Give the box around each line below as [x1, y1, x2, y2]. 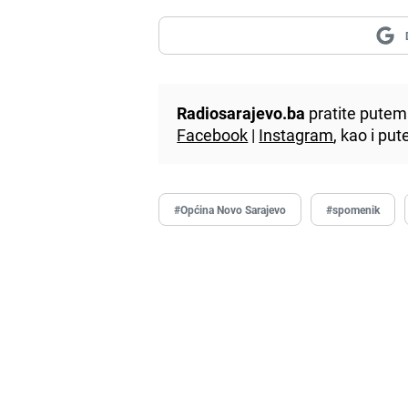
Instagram [259, 123, 334, 146]
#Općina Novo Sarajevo [174, 201, 287, 217]
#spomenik [326, 201, 381, 217]
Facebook [177, 123, 249, 146]
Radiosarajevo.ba [177, 101, 306, 124]
